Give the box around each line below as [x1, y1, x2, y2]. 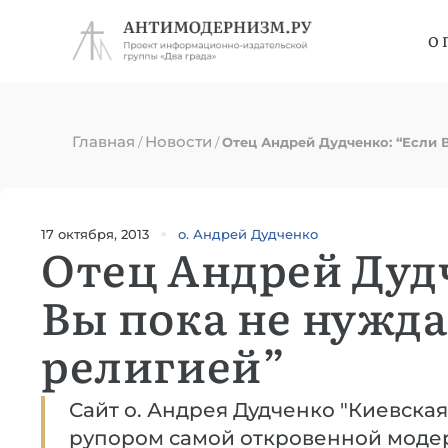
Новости [145, 132, 212, 151]
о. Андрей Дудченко [178, 226, 318, 242]
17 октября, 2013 [41, 225, 149, 242]
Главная [72, 132, 135, 151]
